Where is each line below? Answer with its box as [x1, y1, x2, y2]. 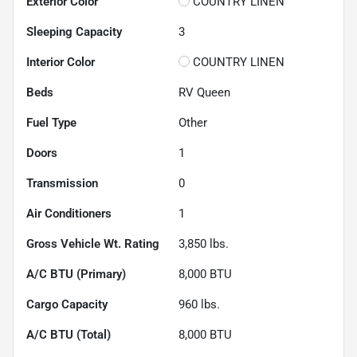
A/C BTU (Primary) [26, 267, 126, 282]
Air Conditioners [26, 206, 112, 222]
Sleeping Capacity [26, 25, 122, 40]
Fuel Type [26, 116, 76, 131]
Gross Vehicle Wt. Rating [26, 237, 159, 252]
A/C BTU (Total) [26, 328, 111, 343]
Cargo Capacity [26, 297, 108, 312]
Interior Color [26, 55, 95, 70]
